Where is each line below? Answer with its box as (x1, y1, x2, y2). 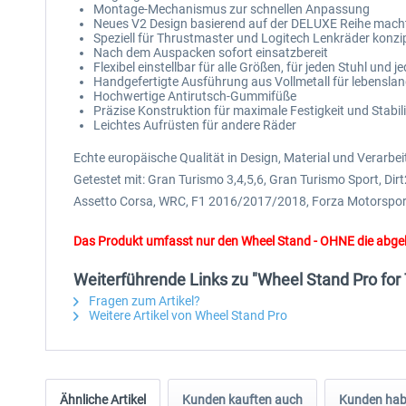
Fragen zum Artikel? (86, 294, 200, 308)
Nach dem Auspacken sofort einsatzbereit (93, 45, 328, 60)
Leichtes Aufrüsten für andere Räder (93, 118, 296, 132)
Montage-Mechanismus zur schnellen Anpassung (93, 2, 372, 16)
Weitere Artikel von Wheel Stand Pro (86, 308, 287, 323)
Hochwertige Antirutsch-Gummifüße (93, 89, 296, 103)
